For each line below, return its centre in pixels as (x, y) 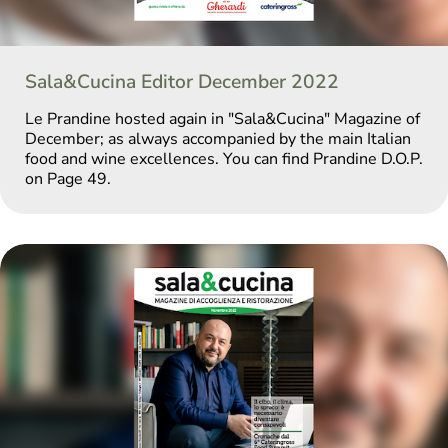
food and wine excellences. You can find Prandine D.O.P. (224, 158)
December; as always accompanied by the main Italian (218, 138)
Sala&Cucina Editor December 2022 (182, 81)
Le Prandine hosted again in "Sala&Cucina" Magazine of (222, 118)
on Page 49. (68, 178)
